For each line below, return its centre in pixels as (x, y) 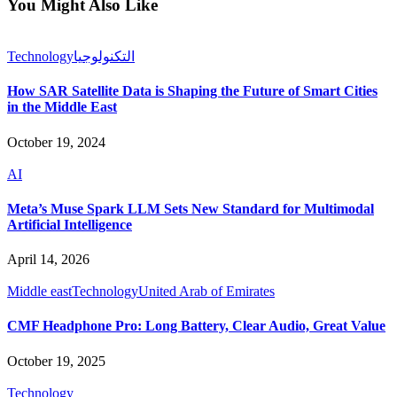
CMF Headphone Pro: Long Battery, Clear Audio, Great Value (196, 326)
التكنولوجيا (104, 56)
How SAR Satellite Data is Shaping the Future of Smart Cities (192, 91)
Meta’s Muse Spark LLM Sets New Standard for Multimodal (191, 208)
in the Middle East (62, 107)
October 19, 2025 (56, 361)
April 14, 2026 (48, 260)
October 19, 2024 (56, 142)
